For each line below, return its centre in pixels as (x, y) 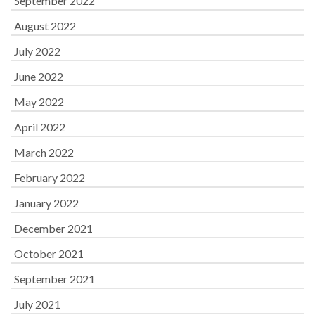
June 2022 (39, 76)
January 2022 (46, 203)
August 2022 (45, 26)
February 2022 (50, 178)
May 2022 (39, 102)
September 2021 (54, 279)
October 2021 (49, 253)
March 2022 (44, 152)
